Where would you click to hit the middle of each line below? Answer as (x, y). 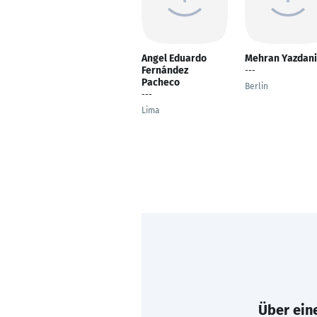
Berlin (257, 86)
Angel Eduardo (174, 58)
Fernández (165, 70)
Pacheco (161, 82)
